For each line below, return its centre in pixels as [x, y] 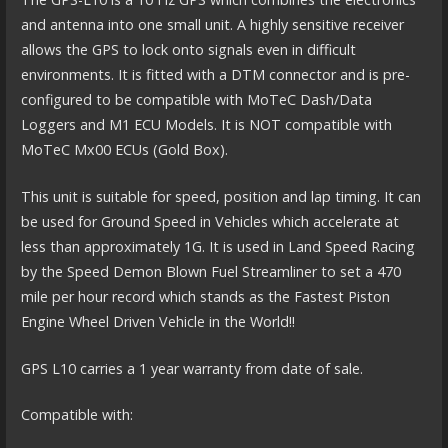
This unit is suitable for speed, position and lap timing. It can [220, 196]
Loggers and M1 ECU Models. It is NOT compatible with [206, 125]
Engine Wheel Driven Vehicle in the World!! [157, 321]
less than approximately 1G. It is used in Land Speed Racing [217, 246]
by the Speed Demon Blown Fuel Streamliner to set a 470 [210, 271]
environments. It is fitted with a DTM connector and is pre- [215, 75]
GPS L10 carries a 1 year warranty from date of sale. [191, 368]
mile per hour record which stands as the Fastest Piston [205, 296]
